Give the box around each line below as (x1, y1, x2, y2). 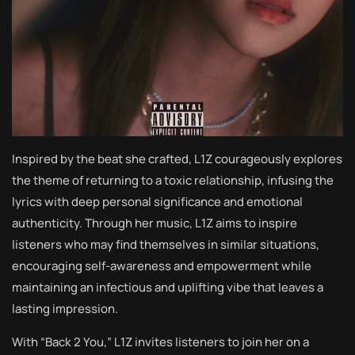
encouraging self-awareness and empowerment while (12, 258, 311, 275)
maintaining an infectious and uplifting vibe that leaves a (12, 279, 323, 296)
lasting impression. (12, 300, 118, 318)
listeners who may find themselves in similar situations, (12, 236, 319, 254)
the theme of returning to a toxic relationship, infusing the (12, 172, 334, 189)
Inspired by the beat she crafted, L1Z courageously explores (12, 151, 342, 168)
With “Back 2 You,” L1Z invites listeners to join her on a (12, 334, 309, 351)
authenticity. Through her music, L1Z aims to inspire (12, 215, 297, 232)
